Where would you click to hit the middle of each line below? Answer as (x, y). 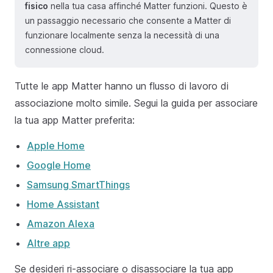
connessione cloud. (65, 49)
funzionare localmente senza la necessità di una (122, 35)
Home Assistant (63, 204)
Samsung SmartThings (78, 184)
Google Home (59, 165)
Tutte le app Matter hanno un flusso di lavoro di (122, 86)
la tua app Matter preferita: (75, 120)
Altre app (48, 243)
